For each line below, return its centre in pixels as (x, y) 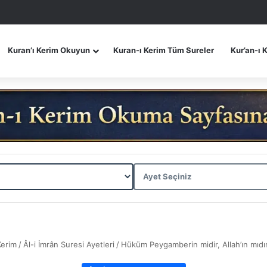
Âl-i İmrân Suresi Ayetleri (69, 244)
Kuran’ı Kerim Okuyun (49, 50)
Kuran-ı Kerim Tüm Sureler (164, 50)
